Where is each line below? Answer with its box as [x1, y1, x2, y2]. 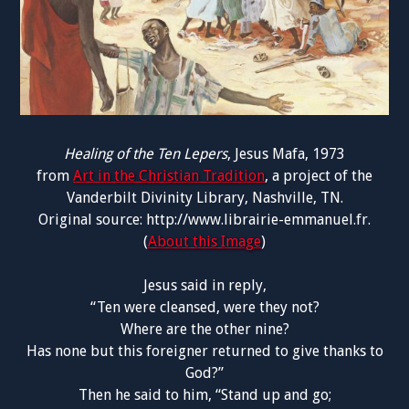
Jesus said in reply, [142, 277, 267, 295]
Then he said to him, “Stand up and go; [78, 386, 331, 404]
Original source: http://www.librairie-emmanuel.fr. [38, 211, 371, 229]
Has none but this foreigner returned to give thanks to [26, 342, 383, 361]
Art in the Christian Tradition [73, 167, 265, 185]
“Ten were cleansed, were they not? [89, 299, 320, 317]
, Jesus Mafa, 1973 [227, 145, 345, 163]
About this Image [148, 233, 261, 251]
